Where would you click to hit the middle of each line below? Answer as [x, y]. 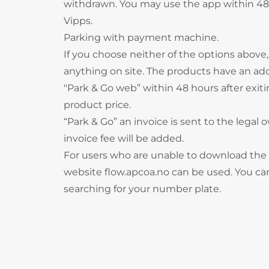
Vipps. [78, 21]
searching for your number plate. [142, 189]
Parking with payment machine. [141, 38]
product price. [97, 105]
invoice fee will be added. [124, 138]
